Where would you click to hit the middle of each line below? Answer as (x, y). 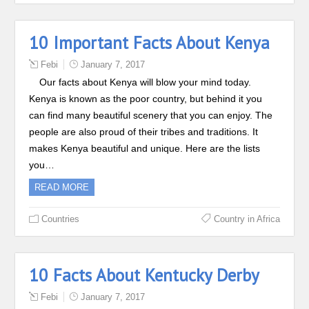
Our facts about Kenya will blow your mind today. (146, 82)
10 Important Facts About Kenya (150, 43)
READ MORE (62, 187)
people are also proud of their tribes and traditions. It (144, 132)
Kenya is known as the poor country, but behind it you (146, 99)
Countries (61, 219)
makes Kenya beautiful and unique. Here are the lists (145, 148)
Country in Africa (247, 219)
